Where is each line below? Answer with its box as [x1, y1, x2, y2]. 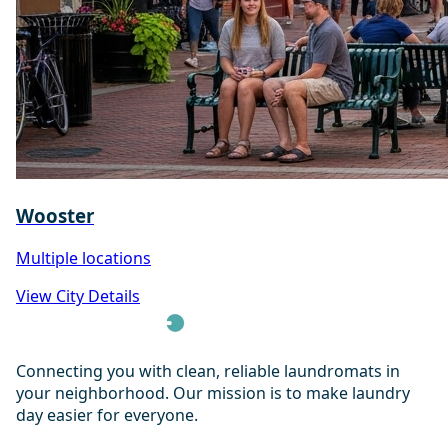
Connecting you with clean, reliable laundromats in [16, 359, 400, 382]
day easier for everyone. [16, 403, 198, 426]
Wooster [16, 203, 94, 229]
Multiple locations [16, 246, 151, 269]
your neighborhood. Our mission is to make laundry [16, 381, 410, 404]
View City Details [16, 284, 140, 307]
